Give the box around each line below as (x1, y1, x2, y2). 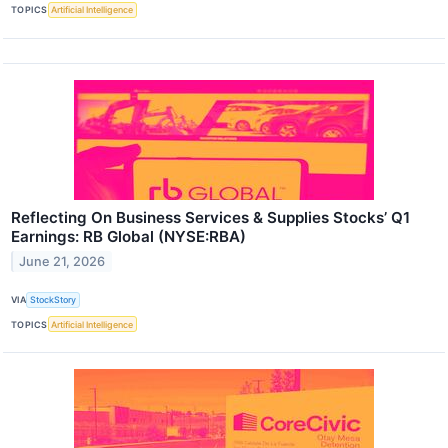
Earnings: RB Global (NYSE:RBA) (11, 226, 246, 246)
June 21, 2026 (19, 253, 106, 269)
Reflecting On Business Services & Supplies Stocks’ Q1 (11, 207, 410, 227)
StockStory (30, 294, 77, 306)
